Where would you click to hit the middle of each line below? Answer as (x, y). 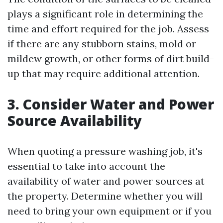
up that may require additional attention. (104, 73)
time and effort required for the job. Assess (108, 29)
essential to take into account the (86, 166)
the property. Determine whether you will (105, 196)
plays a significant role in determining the (105, 14)
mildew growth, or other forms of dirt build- (111, 58)
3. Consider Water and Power (111, 104)
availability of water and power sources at (106, 181)
